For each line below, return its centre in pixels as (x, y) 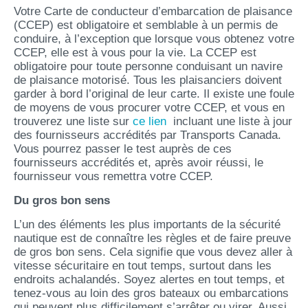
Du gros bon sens (62, 200)
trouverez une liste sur (73, 121)
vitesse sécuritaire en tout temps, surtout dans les (143, 266)
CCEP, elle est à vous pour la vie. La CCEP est (135, 53)
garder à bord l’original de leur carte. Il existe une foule (154, 94)
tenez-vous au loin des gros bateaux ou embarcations (151, 293)
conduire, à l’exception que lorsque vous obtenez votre (154, 39)
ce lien (150, 121)
